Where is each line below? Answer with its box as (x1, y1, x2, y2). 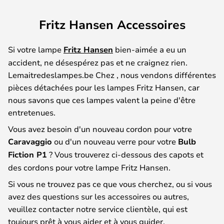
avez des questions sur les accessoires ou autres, (8, 190, 189, 201)
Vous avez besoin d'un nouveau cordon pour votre (8, 123, 192, 134)
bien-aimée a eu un (113, 43, 186, 54)
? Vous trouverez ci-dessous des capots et (47, 148, 203, 159)
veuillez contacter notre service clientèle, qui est (8, 203, 187, 214)
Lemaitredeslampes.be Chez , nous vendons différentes (8, 69, 216, 80)
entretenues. (8, 106, 55, 117)
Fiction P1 (8, 148, 47, 160)
